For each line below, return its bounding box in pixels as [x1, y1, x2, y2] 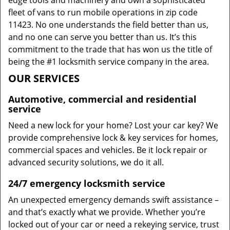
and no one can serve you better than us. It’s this [8, 31, 197, 43]
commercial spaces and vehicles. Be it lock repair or [8, 144, 207, 156]
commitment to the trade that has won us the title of [8, 44, 212, 55]
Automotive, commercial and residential [8, 93, 197, 105]
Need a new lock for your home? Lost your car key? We [8, 120, 218, 131]
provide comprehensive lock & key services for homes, [8, 132, 218, 143]
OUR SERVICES [8, 71, 80, 85]
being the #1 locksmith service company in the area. [8, 56, 209, 67]
